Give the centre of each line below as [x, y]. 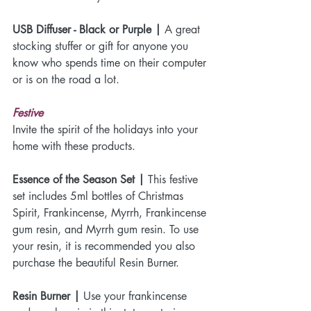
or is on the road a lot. [66, 79]
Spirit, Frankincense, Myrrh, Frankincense [111, 212]
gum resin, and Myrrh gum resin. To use [107, 229]
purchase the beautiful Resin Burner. [96, 262]
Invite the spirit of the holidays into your [107, 129]
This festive [173, 179]
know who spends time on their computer [111, 62]
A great [182, 29]
